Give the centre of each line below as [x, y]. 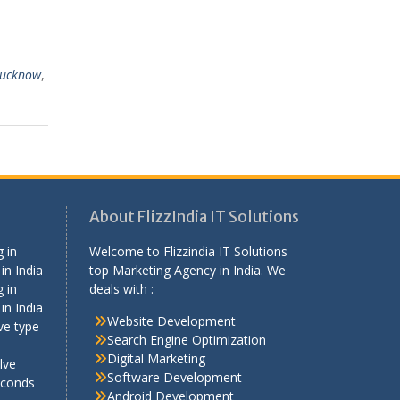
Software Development [174, 377]
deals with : [121, 288]
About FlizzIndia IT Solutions [194, 217]
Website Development [171, 321]
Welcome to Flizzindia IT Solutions [188, 251]
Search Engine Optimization [186, 339]
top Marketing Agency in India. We [187, 270]
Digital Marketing [156, 358]
